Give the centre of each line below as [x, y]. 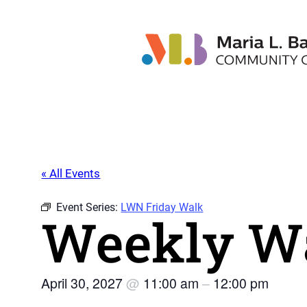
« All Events [71, 174]
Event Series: [89, 208]
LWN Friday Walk [162, 208]
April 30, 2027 [84, 283]
